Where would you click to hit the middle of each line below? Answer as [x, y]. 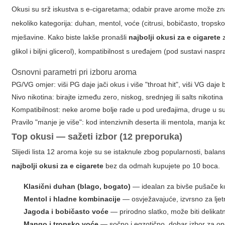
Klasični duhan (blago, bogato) [77, 186]
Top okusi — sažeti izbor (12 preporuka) [97, 137]
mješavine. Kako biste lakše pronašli [70, 37]
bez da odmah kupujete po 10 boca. [162, 166]
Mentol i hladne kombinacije [72, 199]
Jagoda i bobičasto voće [66, 211]
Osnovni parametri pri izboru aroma [74, 72]
